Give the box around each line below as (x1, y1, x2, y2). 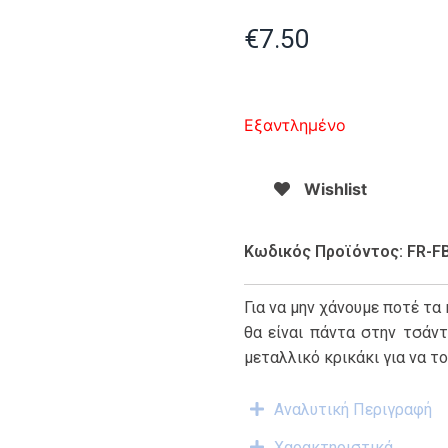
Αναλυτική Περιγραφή (274, 399, 432, 419)
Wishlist (304, 179, 367, 200)
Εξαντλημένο (244, 115, 346, 136)
